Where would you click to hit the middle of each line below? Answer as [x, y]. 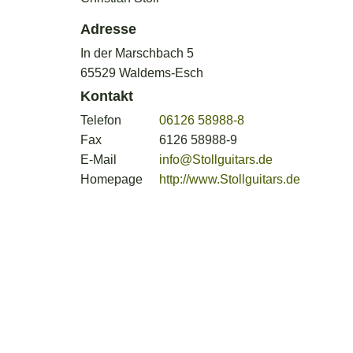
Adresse [108, 30]
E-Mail [98, 160]
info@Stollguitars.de [216, 160]
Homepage [111, 180]
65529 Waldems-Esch [142, 73]
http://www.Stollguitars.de [230, 180]
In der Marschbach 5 [137, 54]
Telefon [101, 121]
